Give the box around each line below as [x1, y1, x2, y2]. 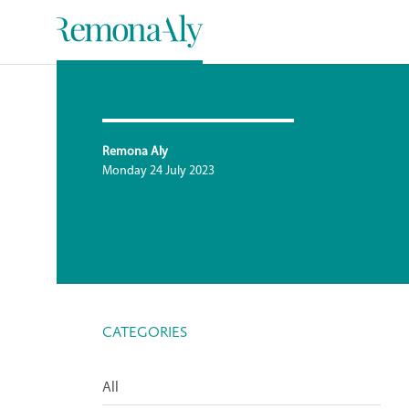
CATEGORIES [102, 324, 187, 341]
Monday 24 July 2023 [102, 164, 215, 178]
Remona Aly [102, 145, 168, 159]
